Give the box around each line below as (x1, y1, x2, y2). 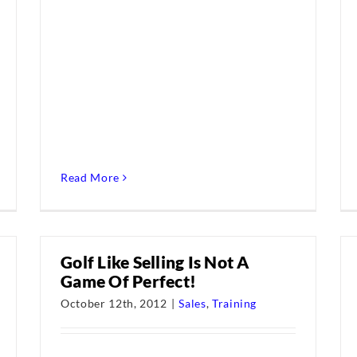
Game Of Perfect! (61, 271, 196, 291)
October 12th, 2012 (61, 296, 167, 310)
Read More (61, 171, 120, 184)
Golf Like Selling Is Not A (61, 252, 249, 272)
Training (211, 296, 257, 310)
